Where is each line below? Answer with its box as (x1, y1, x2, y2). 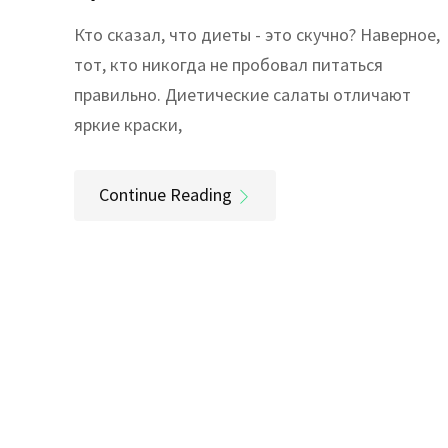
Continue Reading (99, 182, 232, 206)
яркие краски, (74, 112, 182, 136)
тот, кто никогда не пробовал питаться (74, 52, 383, 76)
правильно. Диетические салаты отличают (74, 82, 411, 106)
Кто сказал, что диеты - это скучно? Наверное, (74, 22, 440, 46)
